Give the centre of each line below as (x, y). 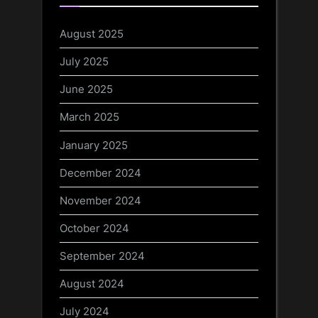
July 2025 (84, 62)
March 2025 (89, 117)
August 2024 (92, 284)
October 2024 (94, 228)
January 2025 (94, 145)
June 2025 (86, 89)
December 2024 (100, 172)
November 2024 (100, 200)
